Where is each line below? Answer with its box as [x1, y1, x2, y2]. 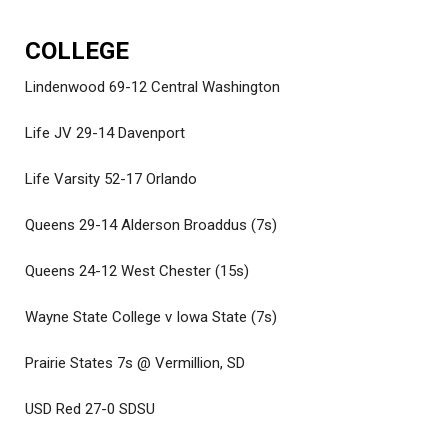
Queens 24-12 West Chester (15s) [25, 261, 249, 280]
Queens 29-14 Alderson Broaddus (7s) [25, 215, 277, 234]
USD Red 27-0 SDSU [25, 399, 155, 418]
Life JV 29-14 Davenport [25, 123, 185, 142]
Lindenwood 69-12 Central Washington [25, 77, 280, 96]
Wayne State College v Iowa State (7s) [25, 307, 277, 326]
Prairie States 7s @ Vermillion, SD [25, 353, 245, 372]
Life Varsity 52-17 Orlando [25, 169, 197, 188]
